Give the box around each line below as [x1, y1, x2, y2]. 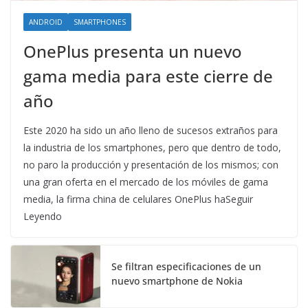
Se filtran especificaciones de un [111, 260, 261, 274]
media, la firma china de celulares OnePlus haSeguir [23, 192, 253, 206]
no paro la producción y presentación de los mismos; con [23, 158, 278, 172]
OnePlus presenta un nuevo [23, 40, 242, 63]
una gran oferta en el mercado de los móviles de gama [23, 175, 268, 189]
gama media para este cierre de [23, 65, 273, 88]
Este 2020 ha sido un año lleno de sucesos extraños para [23, 124, 278, 137]
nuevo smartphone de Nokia [111, 274, 243, 288]
